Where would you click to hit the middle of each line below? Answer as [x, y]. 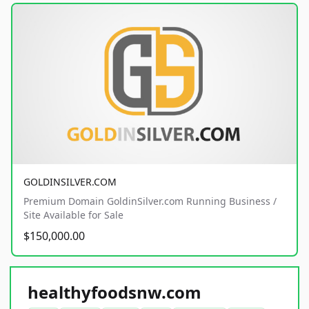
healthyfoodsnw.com [114, 292]
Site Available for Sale [73, 215]
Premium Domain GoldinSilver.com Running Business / [150, 201]
